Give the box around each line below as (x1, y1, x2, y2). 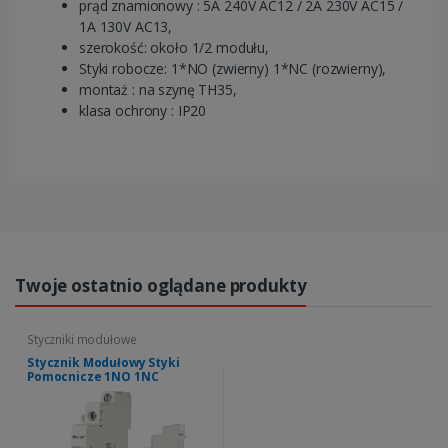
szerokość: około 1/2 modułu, (79, 37, 269, 57)
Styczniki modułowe (27, 330, 137, 348)
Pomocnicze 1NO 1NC (27, 367, 159, 385)
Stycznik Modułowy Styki (27, 353, 180, 371)
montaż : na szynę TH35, (79, 79, 237, 99)
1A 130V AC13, (79, 16, 173, 36)
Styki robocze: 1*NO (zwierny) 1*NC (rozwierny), (79, 58, 387, 78)
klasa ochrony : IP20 (79, 100, 207, 120)
